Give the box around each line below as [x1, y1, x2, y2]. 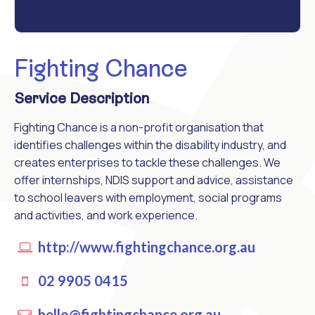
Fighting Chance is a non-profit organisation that [14, 119, 264, 135]
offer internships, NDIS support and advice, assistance [14, 172, 293, 188]
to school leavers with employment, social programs [14, 189, 282, 205]
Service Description [14, 89, 149, 107]
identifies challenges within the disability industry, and [14, 136, 286, 153]
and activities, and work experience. [14, 207, 198, 223]
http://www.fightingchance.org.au [35, 238, 255, 255]
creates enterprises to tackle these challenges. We [14, 154, 281, 170]
